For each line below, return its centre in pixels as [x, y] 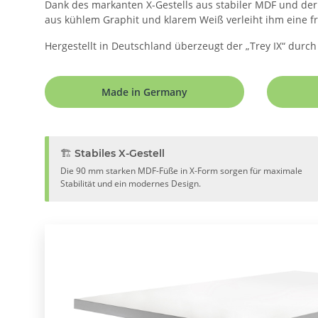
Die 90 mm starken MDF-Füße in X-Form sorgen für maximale [181, 170]
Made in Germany [144, 92]
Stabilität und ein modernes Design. [131, 183]
